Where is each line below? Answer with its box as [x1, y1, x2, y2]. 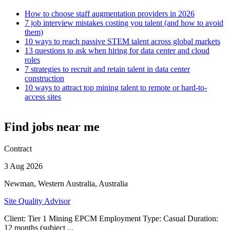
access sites [25, 92, 61, 101]
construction [25, 73, 64, 83]
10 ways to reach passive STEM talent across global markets [25, 36, 220, 46]
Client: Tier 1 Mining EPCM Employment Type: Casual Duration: [4, 214, 218, 223]
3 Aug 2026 [4, 161, 43, 170]
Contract [4, 144, 32, 153]
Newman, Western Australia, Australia [4, 179, 128, 188]
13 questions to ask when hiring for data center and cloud [25, 46, 209, 55]
